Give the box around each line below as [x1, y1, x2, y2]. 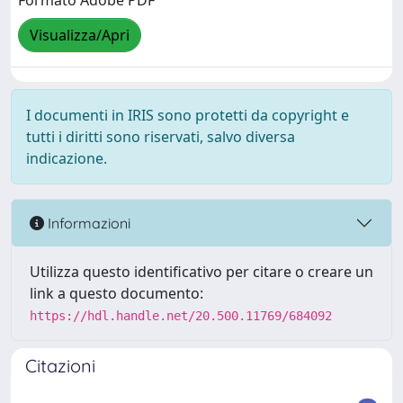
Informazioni [44, 213, 130, 232]
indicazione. [26, 148, 107, 168]
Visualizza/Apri [30, 25, 130, 46]
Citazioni [25, 354, 95, 377]
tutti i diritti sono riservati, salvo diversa [26, 127, 295, 147]
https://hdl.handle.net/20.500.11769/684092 [30, 309, 332, 323]
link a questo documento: [30, 283, 203, 303]
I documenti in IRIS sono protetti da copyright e [26, 105, 349, 125]
